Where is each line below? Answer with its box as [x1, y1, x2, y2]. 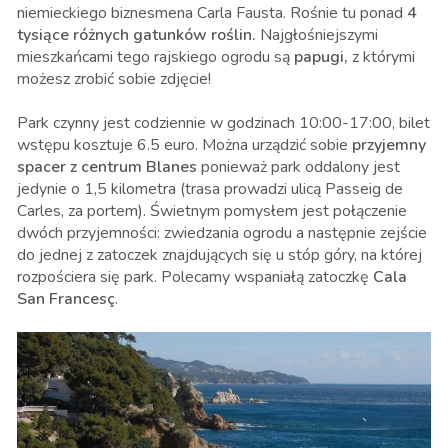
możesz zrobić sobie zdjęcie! [17, 68, 215, 91]
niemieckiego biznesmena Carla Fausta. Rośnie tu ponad [17, 2, 407, 25]
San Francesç [17, 288, 115, 311]
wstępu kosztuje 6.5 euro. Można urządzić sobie [17, 134, 352, 157]
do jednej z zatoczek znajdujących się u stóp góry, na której [17, 244, 422, 267]
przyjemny [352, 134, 426, 157]
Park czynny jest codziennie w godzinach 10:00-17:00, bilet [17, 112, 430, 135]
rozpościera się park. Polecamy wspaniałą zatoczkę [17, 266, 373, 289]
